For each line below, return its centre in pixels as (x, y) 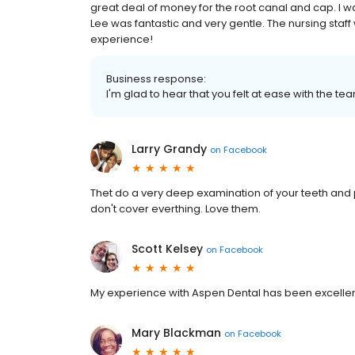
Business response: (156, 79)
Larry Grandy (169, 149)
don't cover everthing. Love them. (176, 209)
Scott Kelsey (167, 249)
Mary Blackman (176, 333)
